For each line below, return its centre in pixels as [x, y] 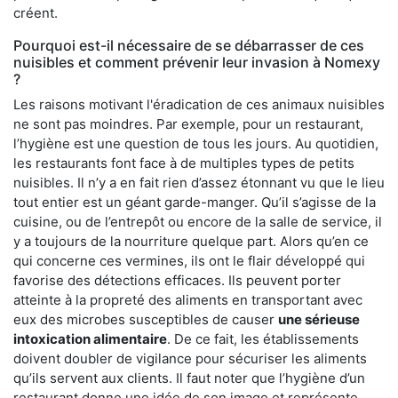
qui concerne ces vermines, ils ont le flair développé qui [189, 260]
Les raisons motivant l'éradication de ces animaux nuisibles [199, 104]
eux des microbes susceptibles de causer [146, 319]
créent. [36, 12]
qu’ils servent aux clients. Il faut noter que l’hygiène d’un [189, 378]
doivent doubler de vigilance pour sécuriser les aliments [190, 358]
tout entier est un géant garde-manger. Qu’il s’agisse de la [195, 202]
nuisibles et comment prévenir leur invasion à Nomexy [197, 62]
